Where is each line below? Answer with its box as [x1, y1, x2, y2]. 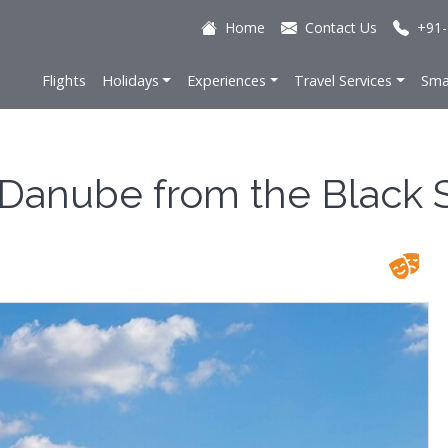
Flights [41, 71, 86, 90]
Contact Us [305, 18, 377, 37]
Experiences [187, 71, 267, 90]
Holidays [101, 71, 159, 90]
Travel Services [294, 71, 393, 90]
